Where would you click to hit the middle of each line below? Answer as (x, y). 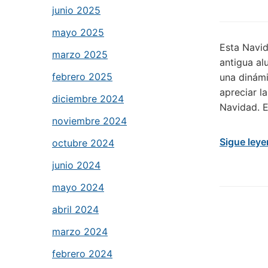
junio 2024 (76, 165)
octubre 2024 (83, 143)
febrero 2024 (82, 254)
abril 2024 (75, 209)
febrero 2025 (82, 77)
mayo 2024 (78, 187)
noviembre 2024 (89, 121)
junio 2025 (76, 10)
